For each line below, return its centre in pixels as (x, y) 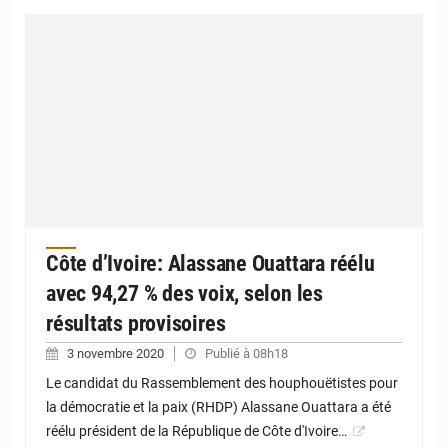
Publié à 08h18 (246, 353)
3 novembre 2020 (117, 353)
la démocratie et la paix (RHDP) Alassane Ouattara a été (218, 406)
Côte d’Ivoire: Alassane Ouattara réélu (210, 263)
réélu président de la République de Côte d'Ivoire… (196, 430)
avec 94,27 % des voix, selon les (184, 293)
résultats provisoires (136, 323)
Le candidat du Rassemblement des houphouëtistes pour (222, 382)
